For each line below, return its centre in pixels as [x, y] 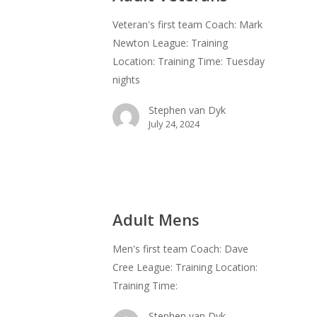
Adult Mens [156, 220]
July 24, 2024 [174, 124]
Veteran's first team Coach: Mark [188, 25]
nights [126, 80]
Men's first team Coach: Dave [180, 249]
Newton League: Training [170, 43]
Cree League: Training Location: [185, 267]
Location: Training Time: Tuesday [189, 62]
